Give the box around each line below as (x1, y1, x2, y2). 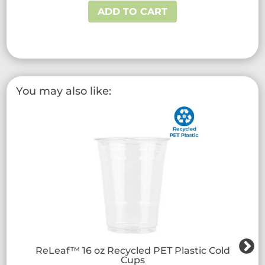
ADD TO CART (98, 5, 168, 17)
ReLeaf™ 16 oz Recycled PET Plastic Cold (35, 244, 230, 256)
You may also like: (16, 84, 112, 98)
